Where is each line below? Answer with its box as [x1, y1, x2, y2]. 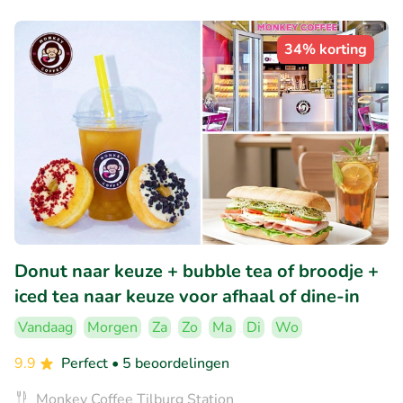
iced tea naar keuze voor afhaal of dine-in [14, 284, 360, 309]
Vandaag [18, 318, 73, 338]
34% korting [284, 39, 367, 59]
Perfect [61, 354, 112, 374]
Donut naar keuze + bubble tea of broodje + [14, 259, 379, 284]
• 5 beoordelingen [112, 354, 229, 374]
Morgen [87, 318, 138, 338]
